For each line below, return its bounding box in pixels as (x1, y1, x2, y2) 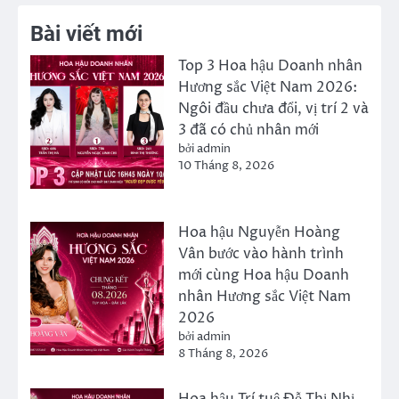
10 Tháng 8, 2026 (178, 157, 274, 174)
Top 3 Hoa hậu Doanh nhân (178, 55, 362, 76)
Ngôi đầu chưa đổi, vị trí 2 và (178, 98, 369, 118)
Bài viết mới (30, 20, 142, 46)
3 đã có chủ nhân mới (178, 119, 319, 140)
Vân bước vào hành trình (178, 243, 344, 264)
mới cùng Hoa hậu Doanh (178, 265, 349, 285)
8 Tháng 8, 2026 (178, 345, 268, 362)
